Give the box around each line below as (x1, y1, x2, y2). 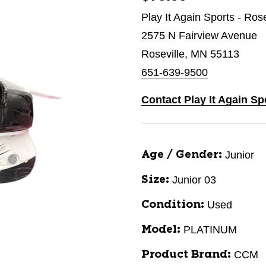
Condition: (141, 199, 204, 210)
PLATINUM (183, 224, 237, 236)
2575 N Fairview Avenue (141, 30, 257, 42)
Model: (141, 224, 180, 235)
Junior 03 (172, 174, 216, 186)
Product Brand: (141, 249, 231, 260)
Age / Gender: (141, 150, 222, 160)
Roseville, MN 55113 (141, 48, 239, 60)
